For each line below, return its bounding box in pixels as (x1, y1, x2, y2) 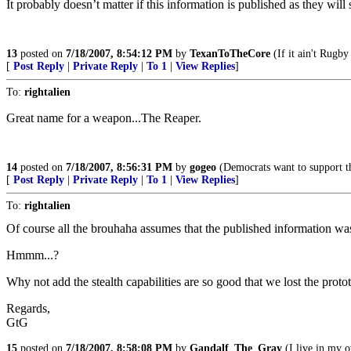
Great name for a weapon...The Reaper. (6, 111, 201, 125)
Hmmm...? (6, 248, 59, 262)
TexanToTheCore (190, 48, 270, 60)
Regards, (6, 302, 50, 315)
